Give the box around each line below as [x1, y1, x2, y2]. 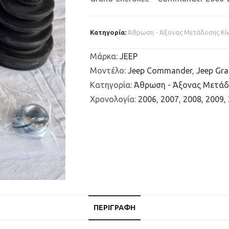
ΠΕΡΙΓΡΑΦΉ [94, 203, 135, 212]
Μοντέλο [90, 66, 124, 75]
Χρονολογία [90, 95, 134, 104]
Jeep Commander [128, 66, 192, 75]
